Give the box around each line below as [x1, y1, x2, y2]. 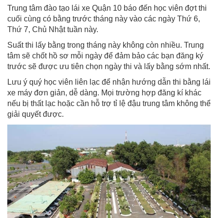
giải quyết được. [7, 109, 64, 118]
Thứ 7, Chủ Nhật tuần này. [7, 25, 98, 34]
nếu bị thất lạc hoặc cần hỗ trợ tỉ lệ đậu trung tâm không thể [7, 99, 211, 108]
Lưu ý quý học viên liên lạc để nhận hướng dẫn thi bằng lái [7, 77, 211, 86]
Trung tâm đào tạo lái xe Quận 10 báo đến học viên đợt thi [7, 3, 207, 12]
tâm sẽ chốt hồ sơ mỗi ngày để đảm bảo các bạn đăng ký [7, 51, 203, 60]
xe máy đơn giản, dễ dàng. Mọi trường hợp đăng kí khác [7, 88, 201, 97]
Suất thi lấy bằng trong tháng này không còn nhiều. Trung [7, 40, 204, 49]
